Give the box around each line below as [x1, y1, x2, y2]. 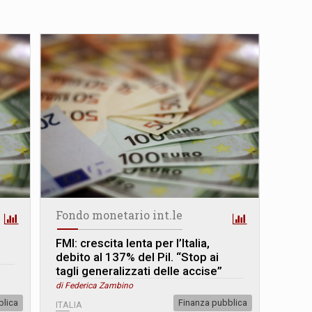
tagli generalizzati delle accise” [56, 263, 223, 278]
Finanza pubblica [178, 297, 247, 308]
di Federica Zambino [56, 280, 134, 290]
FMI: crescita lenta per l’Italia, [56, 235, 210, 250]
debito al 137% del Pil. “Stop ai [56, 249, 219, 264]
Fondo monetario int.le [56, 207, 183, 222]
